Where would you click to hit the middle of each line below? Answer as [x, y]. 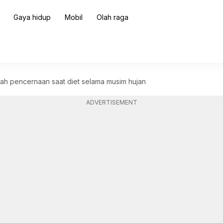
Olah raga [112, 17]
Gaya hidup [32, 17]
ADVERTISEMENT [111, 102]
